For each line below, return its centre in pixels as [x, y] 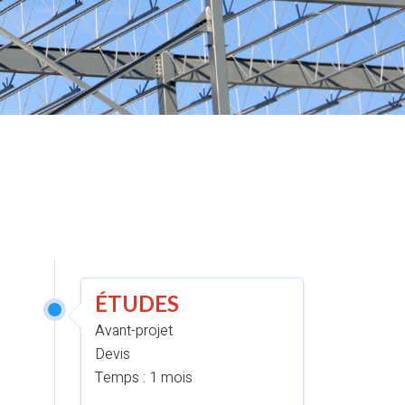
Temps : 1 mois [143, 378]
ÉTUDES [137, 303]
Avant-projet [133, 331]
